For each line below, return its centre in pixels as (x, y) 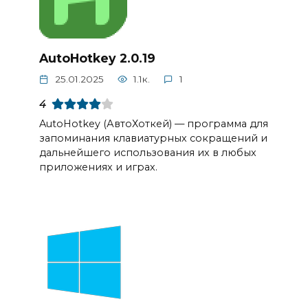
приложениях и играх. (98, 167)
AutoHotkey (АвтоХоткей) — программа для (153, 124)
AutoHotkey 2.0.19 (97, 58)
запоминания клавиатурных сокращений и (153, 139)
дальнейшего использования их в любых (147, 153)
